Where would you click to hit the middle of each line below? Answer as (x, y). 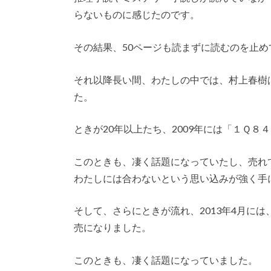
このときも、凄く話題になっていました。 (166, 260)
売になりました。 (113, 227)
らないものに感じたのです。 (137, 15)
